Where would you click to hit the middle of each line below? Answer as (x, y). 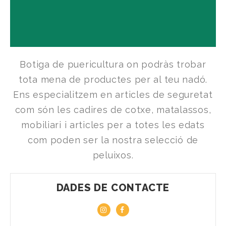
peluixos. (113, 155)
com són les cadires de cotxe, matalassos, (113, 110)
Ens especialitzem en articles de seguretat (113, 95)
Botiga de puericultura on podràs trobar (113, 65)
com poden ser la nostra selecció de (113, 140)
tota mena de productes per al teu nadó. (113, 80)
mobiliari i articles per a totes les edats (113, 125)
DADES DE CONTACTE (113, 188)
